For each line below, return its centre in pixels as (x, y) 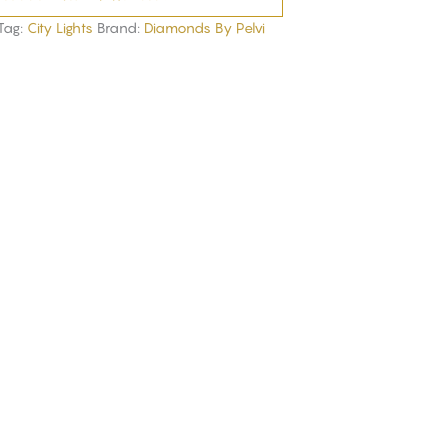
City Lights (59, 27)
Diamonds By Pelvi (204, 27)
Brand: (120, 27)
